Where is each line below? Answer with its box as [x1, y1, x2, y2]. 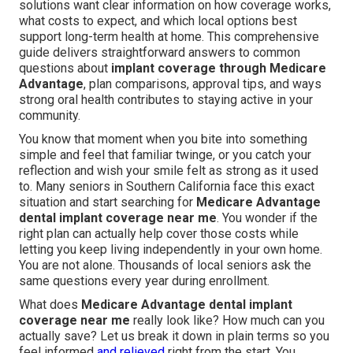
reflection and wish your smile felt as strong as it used [19, 163, 318, 179]
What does [19, 297, 81, 313]
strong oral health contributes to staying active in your [19, 92, 313, 108]
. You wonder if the [217, 210, 318, 226]
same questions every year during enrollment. [19, 273, 269, 289]
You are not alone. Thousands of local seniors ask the [19, 258, 311, 273]
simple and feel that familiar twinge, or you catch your [19, 147, 311, 163]
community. [19, 108, 80, 124]
